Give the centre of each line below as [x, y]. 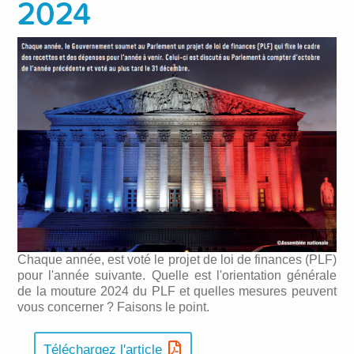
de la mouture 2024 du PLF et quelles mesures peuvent [177, 292]
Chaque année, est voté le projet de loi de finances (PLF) [177, 260]
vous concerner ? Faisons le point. [114, 307]
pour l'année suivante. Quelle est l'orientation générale [177, 276]
